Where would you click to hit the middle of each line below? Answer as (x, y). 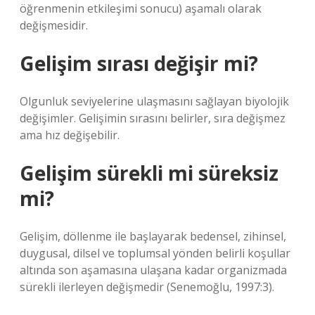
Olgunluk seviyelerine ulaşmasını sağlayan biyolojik (154, 101)
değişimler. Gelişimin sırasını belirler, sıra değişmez (153, 118)
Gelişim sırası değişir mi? (139, 63)
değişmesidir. (54, 25)
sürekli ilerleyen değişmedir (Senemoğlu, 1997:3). (147, 287)
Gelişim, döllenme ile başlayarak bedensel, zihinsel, (153, 236)
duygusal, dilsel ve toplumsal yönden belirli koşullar (155, 253)
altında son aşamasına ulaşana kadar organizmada (153, 270)
